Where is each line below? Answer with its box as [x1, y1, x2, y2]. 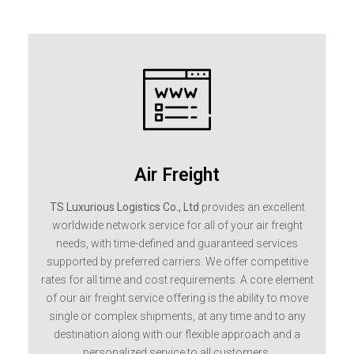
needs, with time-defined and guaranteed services [56, 237, 298, 250]
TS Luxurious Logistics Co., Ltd [49, 201, 199, 213]
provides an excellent [198, 201, 305, 213]
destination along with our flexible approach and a [54, 328, 300, 341]
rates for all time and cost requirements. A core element [40, 273, 314, 286]
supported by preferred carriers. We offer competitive [46, 255, 308, 268]
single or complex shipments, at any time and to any [48, 310, 306, 322]
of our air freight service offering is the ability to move [46, 292, 308, 304]
